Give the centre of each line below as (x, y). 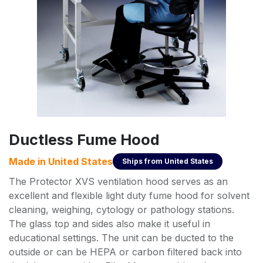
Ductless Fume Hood (84, 139)
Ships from (143, 161)
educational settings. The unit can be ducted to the (121, 237)
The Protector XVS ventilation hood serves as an (118, 181)
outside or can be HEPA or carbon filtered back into (125, 252)
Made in (28, 161)
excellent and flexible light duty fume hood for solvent (129, 195)
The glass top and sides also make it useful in (109, 223)
